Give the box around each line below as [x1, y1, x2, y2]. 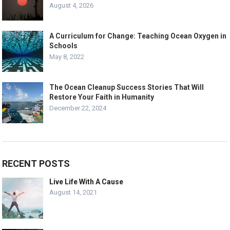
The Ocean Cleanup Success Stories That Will [49, 83, 204, 91]
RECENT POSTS [2, 158, 70, 169]
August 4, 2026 [49, 1, 94, 9]
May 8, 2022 [49, 52, 85, 61]
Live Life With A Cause [49, 177, 124, 186]
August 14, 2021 [49, 188, 98, 196]
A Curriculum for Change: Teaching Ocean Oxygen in [49, 31, 227, 40]
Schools [49, 41, 78, 50]
